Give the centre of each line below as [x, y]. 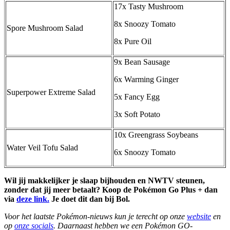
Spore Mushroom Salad [45, 28]
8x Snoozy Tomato [145, 24]
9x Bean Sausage [142, 62]
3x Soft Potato [137, 114]
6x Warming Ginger [146, 80]
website [199, 217]
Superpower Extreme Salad [51, 92]
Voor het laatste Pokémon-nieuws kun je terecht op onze [95, 217]
